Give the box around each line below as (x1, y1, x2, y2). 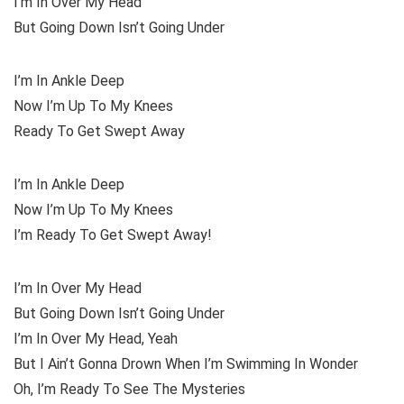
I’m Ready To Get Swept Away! (14, 226, 212, 244)
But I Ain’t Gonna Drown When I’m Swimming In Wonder (14, 355, 358, 373)
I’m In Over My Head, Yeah (14, 330, 178, 348)
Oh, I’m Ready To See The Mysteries (14, 381, 245, 399)
